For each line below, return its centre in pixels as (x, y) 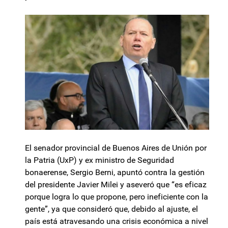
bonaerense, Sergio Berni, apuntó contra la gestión (115, 173)
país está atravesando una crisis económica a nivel (117, 221)
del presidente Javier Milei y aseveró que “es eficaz (116, 185)
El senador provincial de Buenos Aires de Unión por (116, 148)
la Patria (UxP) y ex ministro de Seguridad (99, 160)
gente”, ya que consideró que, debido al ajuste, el (111, 209)
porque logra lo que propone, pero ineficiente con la (117, 197)
